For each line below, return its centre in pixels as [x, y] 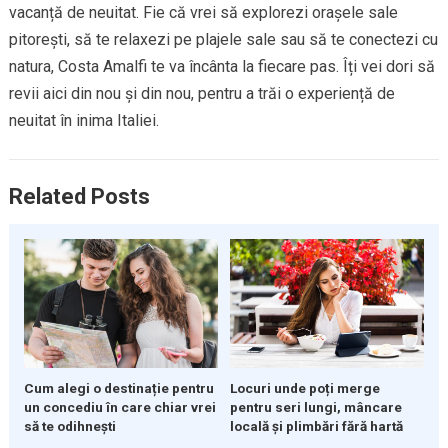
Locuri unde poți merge [304, 388]
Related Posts [79, 197]
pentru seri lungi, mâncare [315, 407]
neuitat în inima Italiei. [83, 121]
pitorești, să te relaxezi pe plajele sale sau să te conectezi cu [223, 40]
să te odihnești [69, 426]
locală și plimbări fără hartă [316, 426]
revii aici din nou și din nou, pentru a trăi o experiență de [201, 94]
